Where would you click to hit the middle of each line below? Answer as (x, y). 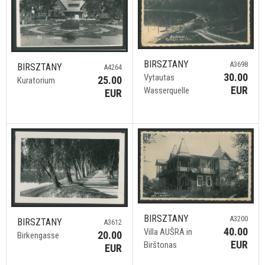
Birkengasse (38, 235)
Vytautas (159, 78)
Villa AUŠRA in (168, 232)
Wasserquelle (166, 91)
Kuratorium (36, 81)
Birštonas (160, 245)
